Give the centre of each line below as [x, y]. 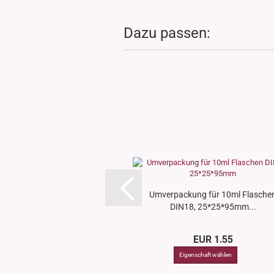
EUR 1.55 [213, 239]
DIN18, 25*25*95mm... [213, 207]
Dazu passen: [167, 33]
